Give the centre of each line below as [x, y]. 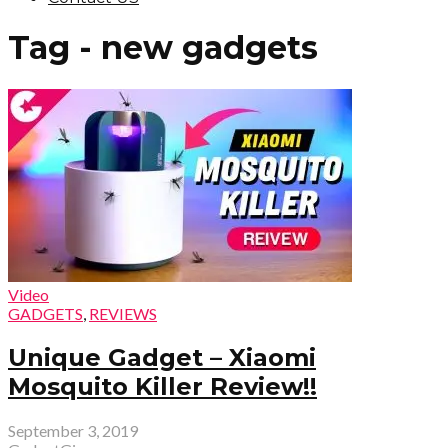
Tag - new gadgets [163, 48]
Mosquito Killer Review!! [162, 386]
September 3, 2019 [73, 430]
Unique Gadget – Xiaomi [162, 357]
